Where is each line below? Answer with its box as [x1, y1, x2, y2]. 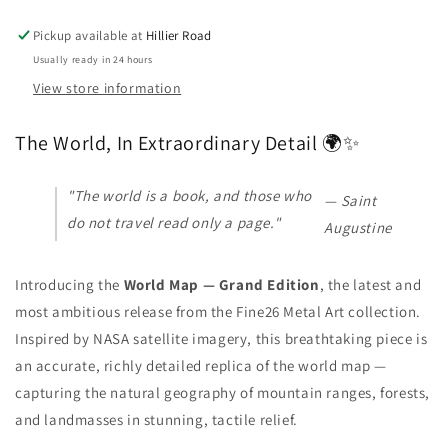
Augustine [324, 218, 392, 238]
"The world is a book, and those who [67, 186, 313, 206]
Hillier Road [146, 26, 212, 44]
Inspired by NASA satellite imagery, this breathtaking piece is [15, 329, 428, 349]
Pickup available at [33, 26, 147, 44]
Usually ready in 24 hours [33, 52, 153, 66]
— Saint [324, 191, 377, 211]
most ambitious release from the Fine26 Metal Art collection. [15, 302, 422, 322]
